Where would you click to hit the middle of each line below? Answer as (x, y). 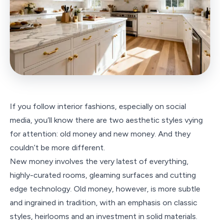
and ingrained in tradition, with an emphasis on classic (104, 203)
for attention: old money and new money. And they (100, 134)
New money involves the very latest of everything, (99, 161)
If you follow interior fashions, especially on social (98, 106)
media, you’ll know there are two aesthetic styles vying (106, 120)
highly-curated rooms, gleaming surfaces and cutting (103, 175)
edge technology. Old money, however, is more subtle (105, 189)
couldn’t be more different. (57, 148)
